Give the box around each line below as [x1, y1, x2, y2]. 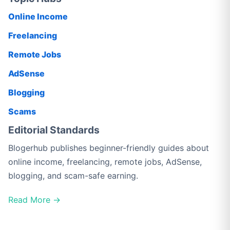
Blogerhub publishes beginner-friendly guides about [8, 142, 209, 153]
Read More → [8, 194, 61, 205]
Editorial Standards [8, 123, 100, 136]
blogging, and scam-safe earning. [8, 170, 138, 181]
